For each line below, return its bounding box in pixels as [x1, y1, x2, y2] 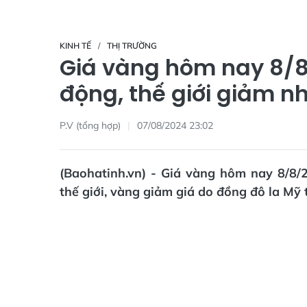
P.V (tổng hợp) [60, 119, 121, 132]
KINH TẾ [60, 40, 91, 51]
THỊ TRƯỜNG [107, 40, 157, 51]
